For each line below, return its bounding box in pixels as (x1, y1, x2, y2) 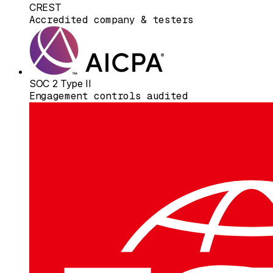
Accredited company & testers (29, 13, 194, 26)
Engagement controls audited (29, 89, 188, 102)
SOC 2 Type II (29, 77, 91, 90)
